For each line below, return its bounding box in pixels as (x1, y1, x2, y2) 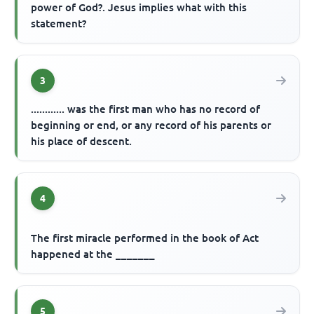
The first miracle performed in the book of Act (31, 232, 259, 245)
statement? (31, 18, 87, 30)
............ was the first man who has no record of (31, 103, 261, 116)
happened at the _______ (31, 248, 156, 261)
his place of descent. (31, 135, 132, 148)
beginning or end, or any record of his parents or (31, 119, 272, 132)
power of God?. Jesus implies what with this (31, 1, 247, 14)
